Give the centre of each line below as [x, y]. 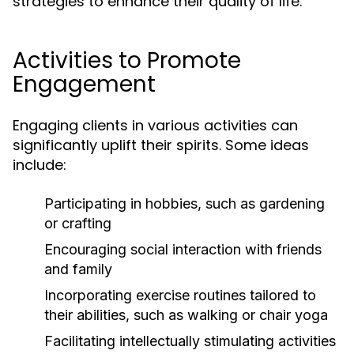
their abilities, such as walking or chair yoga [186, 315]
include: [40, 165]
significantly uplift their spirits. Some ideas [161, 145]
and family [78, 269]
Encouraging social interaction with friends [183, 249]
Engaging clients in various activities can [155, 125]
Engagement [84, 84]
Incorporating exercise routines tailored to [180, 295]
